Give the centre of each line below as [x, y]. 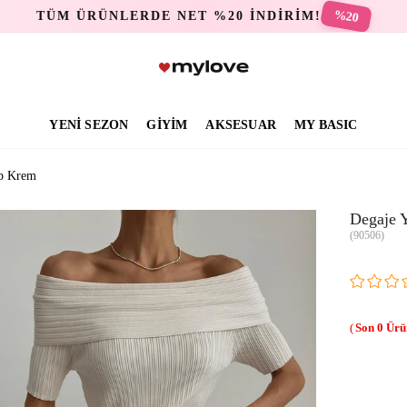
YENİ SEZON [89, 125]
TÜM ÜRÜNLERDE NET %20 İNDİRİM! [179, 15]
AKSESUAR [241, 125]
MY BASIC [326, 125]
